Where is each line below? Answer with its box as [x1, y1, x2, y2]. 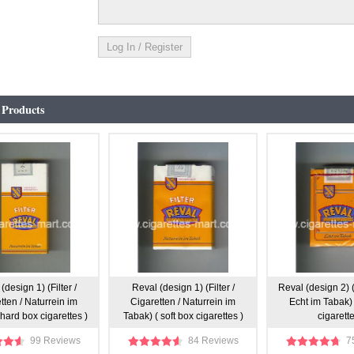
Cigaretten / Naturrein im [130, 296, 235, 307]
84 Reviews [187, 335, 239, 346]
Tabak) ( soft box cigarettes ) [122, 311, 243, 322]
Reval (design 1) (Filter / [131, 282, 235, 293]
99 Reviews [29, 335, 81, 346]
